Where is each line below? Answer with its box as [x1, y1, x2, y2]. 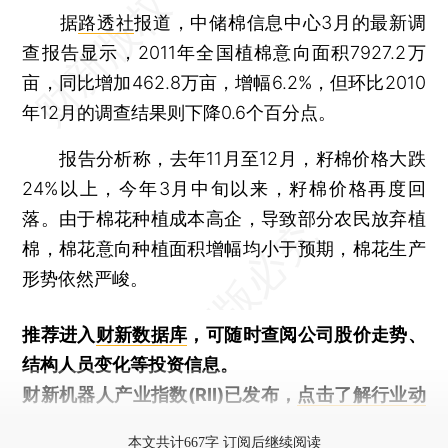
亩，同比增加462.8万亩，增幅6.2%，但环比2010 [22, 71, 426, 93]
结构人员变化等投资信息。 [22, 353, 239, 375]
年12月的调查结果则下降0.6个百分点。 [22, 101, 337, 123]
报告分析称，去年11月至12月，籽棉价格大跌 [22, 147, 426, 169]
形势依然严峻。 [22, 267, 149, 289]
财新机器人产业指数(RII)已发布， [22, 383, 298, 405]
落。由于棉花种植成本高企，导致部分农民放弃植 [22, 207, 426, 229]
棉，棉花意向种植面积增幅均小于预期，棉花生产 [22, 237, 426, 259]
